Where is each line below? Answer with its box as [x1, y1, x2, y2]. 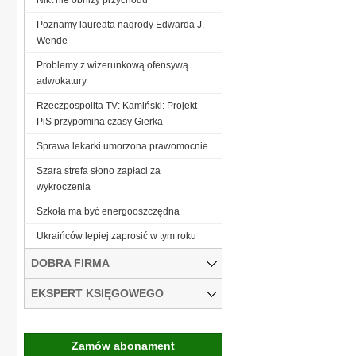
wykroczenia [37, 180, 91, 192]
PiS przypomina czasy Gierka [37, 115, 163, 127]
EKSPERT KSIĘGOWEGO [31, 286, 164, 300]
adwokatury [37, 75, 87, 87]
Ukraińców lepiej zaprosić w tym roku [37, 230, 196, 242]
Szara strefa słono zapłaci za [37, 164, 161, 176]
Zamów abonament [72, 339, 175, 352]
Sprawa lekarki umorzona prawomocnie [37, 140, 208, 152]
